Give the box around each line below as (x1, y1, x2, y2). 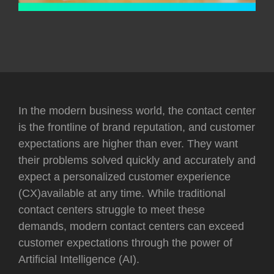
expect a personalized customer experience (18, 171, 231, 183)
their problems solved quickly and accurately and (18, 154, 256, 167)
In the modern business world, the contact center (18, 105, 256, 117)
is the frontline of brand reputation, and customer (18, 121, 255, 134)
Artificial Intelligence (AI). (18, 253, 139, 266)
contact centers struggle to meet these (18, 204, 205, 217)
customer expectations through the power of (18, 237, 232, 250)
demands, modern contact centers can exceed (18, 220, 244, 233)
